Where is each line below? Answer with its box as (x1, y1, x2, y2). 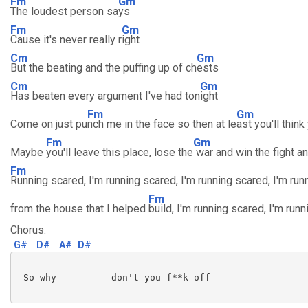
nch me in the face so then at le (87, 118, 236, 131)
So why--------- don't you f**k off (18, 272, 210, 283)
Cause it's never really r (10, 33, 122, 46)
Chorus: (10, 223, 46, 236)
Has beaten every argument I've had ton (10, 89, 200, 102)
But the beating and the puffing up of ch (10, 61, 197, 74)
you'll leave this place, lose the (46, 146, 193, 159)
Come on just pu (10, 118, 87, 131)
